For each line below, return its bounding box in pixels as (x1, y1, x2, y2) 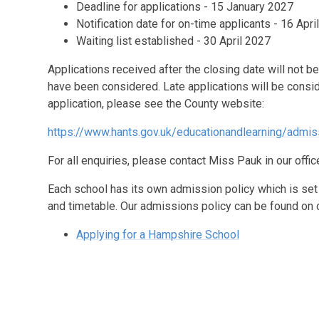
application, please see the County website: (48, 96, 265, 110)
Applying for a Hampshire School (76, 227, 240, 241)
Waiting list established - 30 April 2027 (76, 33, 271, 48)
